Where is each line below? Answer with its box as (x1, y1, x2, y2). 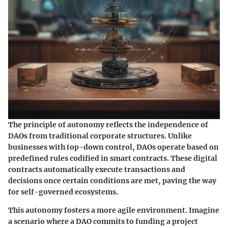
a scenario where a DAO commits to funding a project (8, 216, 198, 226)
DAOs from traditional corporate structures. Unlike (8, 131, 192, 140)
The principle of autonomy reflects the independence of (8, 120, 208, 129)
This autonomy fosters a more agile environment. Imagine (8, 205, 219, 215)
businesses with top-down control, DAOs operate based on (8, 142, 219, 152)
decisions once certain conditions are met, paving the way (8, 176, 216, 185)
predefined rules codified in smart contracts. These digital (8, 153, 217, 163)
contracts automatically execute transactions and (8, 164, 185, 174)
